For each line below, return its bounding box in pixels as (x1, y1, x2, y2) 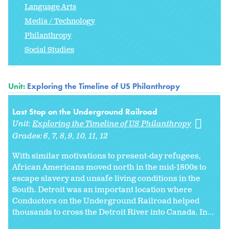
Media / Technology (25, 16, 95, 27)
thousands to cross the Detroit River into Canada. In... (12, 207, 214, 218)
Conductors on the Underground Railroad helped (12, 196, 199, 207)
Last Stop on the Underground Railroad (12, 106, 157, 118)
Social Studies (25, 45, 74, 55)
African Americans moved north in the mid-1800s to (12, 162, 207, 173)
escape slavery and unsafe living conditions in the (12, 173, 200, 185)
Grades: (12, 131, 44, 142)
